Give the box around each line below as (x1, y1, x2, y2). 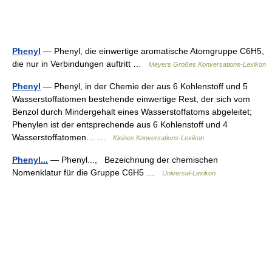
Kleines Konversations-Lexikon (113, 134, 204, 141)
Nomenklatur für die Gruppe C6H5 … (12, 167, 162, 177)
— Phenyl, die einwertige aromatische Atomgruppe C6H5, (41, 46, 264, 56)
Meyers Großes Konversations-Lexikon (149, 60, 266, 68)
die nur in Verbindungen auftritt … (12, 58, 149, 69)
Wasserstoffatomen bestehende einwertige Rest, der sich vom (12, 93, 250, 104)
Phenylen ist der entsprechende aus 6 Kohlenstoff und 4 (12, 119, 228, 129)
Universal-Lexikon (162, 169, 216, 177)
